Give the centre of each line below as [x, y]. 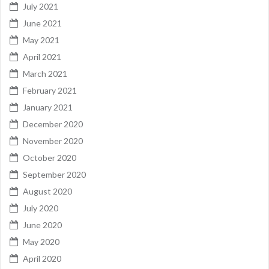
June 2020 [42, 225]
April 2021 [42, 57]
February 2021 [50, 91]
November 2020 [53, 141]
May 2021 [41, 40]
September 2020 [54, 175]
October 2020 [50, 158]
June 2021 [42, 23]
